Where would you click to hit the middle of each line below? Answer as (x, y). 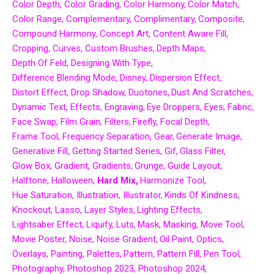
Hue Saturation (42, 195)
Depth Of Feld (39, 63)
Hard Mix (116, 181)
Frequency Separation (106, 137)
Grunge (149, 166)
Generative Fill (40, 151)
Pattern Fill (178, 254)
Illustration (97, 195)
